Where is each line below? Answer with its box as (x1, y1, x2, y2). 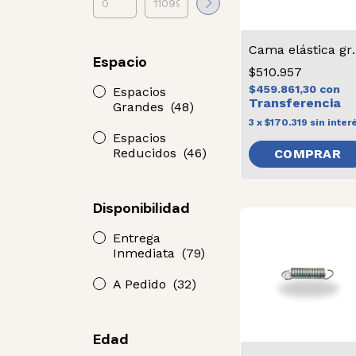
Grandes (113, 99, 168, 114)
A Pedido (113, 277, 170, 292)
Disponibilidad (93, 199, 190, 218)
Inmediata (113, 246, 179, 261)
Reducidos (113, 145, 180, 161)
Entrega (113, 230, 161, 246)
